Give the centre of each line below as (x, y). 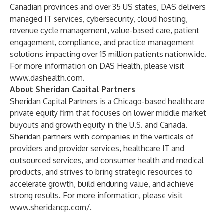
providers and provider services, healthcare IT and (97, 148)
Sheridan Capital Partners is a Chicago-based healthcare (107, 101)
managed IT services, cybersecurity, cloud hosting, (99, 19)
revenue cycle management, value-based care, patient (105, 30)
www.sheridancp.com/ (50, 207)
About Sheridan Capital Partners (72, 89)
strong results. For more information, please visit (96, 195)
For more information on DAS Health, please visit (97, 66)
